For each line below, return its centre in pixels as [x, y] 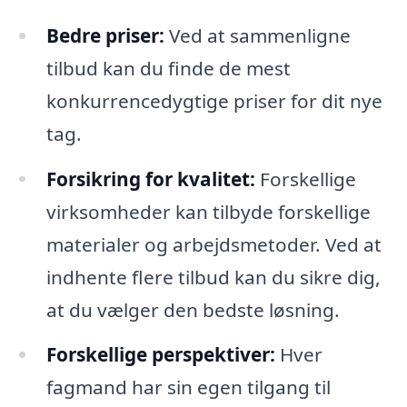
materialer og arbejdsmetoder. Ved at [213, 244]
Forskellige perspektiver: [160, 355]
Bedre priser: [105, 35]
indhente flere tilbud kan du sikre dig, [213, 277]
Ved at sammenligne [257, 35]
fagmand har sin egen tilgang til [188, 387]
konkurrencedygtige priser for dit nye [214, 100]
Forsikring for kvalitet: [150, 179]
